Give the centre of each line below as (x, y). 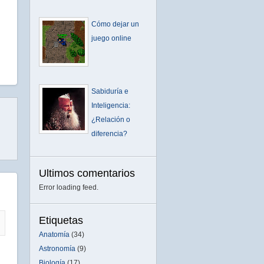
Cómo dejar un (115, 24)
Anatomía (54, 234)
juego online (111, 39)
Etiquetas (61, 220)
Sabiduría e (110, 91)
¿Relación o (111, 119)
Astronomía (57, 248)
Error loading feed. (69, 187)
